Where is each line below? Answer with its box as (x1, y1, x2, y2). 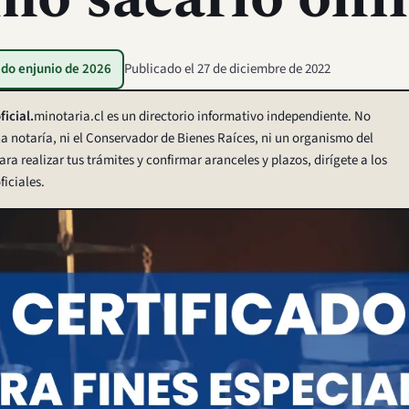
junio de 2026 (33, 59, 111, 79)
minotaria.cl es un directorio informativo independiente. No (34, 107, 371, 126)
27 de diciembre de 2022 (197, 59, 330, 79)
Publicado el (124, 59, 197, 79)
